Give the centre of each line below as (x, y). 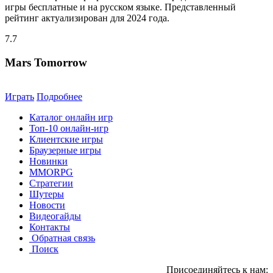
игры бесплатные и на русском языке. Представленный (120, 7)
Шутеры (47, 194)
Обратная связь (63, 238)
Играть (19, 97)
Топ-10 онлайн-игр (69, 129)
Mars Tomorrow (46, 62)
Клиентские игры (66, 140)
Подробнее (59, 97)
